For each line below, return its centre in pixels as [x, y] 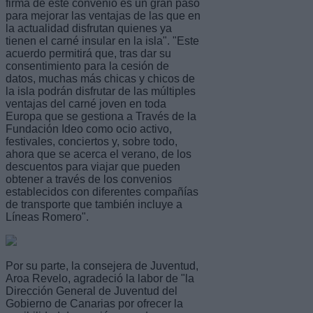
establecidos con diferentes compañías [102, 191]
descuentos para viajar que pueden [93, 166]
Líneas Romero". [47, 217]
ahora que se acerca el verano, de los [99, 154]
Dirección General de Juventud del [92, 291]
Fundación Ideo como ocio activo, [89, 129]
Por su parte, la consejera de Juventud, [102, 265]
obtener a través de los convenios [89, 179]
